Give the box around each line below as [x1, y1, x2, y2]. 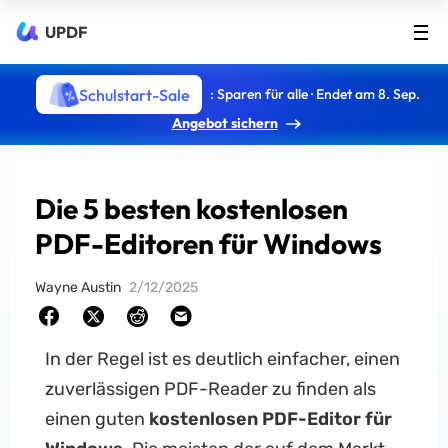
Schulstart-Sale [78, 84, 190, 105]
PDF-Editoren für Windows [35, 226, 383, 261]
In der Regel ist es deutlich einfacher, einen [44, 348, 400, 370]
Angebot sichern [171, 114, 278, 132]
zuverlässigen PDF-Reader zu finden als [44, 378, 376, 400]
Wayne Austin [35, 279, 122, 296]
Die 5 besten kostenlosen [35, 191, 349, 226]
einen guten [44, 408, 149, 430]
